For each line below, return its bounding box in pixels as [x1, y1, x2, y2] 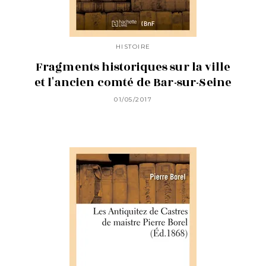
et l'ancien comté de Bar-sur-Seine [34, 74, 232, 91]
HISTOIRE [115, 43, 151, 51]
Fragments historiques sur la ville [35, 58, 231, 75]
